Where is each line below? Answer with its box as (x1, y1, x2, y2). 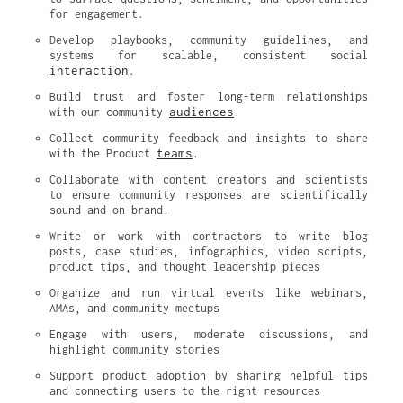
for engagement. (49, 7, 144, 21)
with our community (49, 105, 169, 119)
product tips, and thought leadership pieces (49, 260, 320, 273)
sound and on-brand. (49, 203, 169, 217)
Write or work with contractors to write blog (49, 229, 368, 243)
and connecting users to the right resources (49, 384, 320, 398)
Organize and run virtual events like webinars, (49, 286, 368, 300)
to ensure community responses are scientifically (49, 188, 368, 201)
